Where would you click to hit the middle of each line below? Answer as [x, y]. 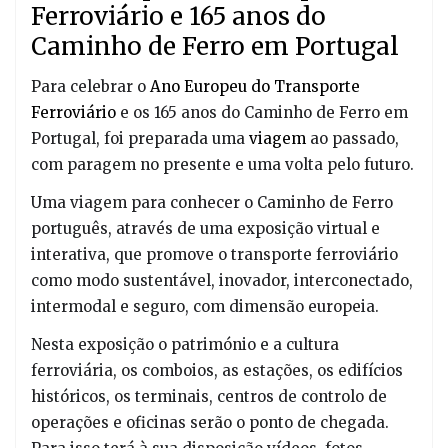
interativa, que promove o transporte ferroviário [214, 254]
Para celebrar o [90, 86]
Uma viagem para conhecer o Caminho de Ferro [212, 202]
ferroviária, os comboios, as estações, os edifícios [217, 370]
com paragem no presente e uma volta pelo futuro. [222, 164]
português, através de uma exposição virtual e [205, 228]
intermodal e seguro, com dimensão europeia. [205, 306]
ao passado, [352, 138]
